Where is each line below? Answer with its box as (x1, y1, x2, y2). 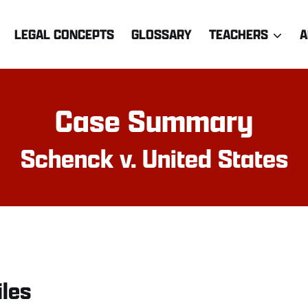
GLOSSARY (131, 25, 192, 43)
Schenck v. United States (20, 142, 288, 175)
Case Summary (55, 100, 253, 140)
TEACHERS (208, 25, 268, 43)
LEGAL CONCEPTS (14, 25, 114, 43)
